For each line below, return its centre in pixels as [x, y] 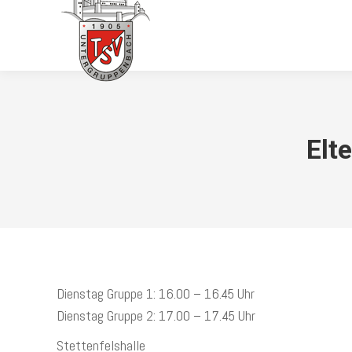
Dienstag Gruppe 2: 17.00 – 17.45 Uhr [156, 315]
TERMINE [304, 35]
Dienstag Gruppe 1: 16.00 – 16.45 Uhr [156, 293]
